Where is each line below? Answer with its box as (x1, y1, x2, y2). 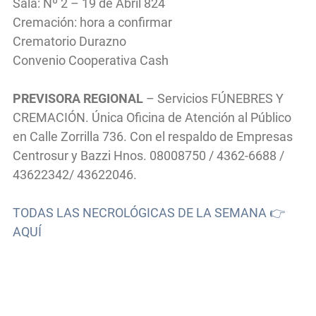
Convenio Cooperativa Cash (13, 52, 169, 68)
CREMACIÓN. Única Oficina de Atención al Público (13, 109, 291, 125)
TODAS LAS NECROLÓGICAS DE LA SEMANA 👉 (13, 205, 285, 220)
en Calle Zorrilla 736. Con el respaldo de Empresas (13, 128, 293, 144)
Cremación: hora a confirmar (13, 14, 172, 30)
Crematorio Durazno (13, 33, 126, 49)
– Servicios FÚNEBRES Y (143, 90, 284, 106)
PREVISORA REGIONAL (13, 90, 143, 106)
